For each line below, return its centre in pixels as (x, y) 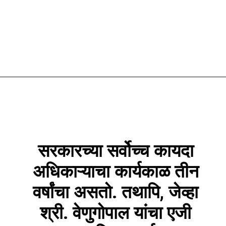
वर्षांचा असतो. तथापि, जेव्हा (116, 192)
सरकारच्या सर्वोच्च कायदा (116, 151)
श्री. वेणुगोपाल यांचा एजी (116, 213)
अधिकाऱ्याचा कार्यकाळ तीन (116, 171)
